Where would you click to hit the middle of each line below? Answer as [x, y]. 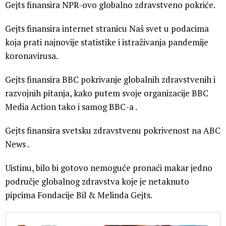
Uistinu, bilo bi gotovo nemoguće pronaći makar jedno [109, 167]
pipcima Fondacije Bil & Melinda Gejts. [79, 195]
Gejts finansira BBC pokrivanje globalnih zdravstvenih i [110, 79]
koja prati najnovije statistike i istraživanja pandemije [107, 42]
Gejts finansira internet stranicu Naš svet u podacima [107, 28]
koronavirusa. [32, 55]
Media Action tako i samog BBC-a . [71, 106]
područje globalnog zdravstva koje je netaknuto [97, 181]
